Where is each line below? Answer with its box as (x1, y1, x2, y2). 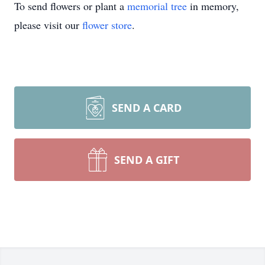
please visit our (14, 18, 82, 32)
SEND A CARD (112, 101, 182, 115)
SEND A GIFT (114, 153, 179, 167)
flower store (82, 18, 132, 32)
